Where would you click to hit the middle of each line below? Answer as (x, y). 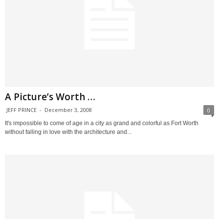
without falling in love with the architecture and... (68, 132)
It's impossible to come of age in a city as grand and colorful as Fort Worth (102, 123)
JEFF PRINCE (22, 109)
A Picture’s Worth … (50, 97)
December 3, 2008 (68, 109)
